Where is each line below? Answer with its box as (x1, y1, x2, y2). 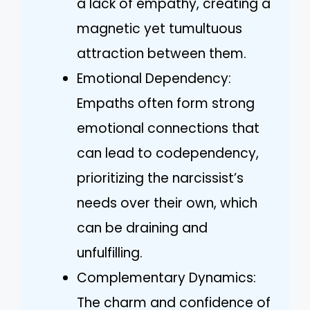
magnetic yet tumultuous (77, 19, 242, 38)
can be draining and (77, 218, 208, 237)
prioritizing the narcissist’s (77, 168, 244, 188)
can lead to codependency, (77, 143, 259, 163)
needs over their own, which (77, 193, 257, 212)
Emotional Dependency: (77, 69, 231, 88)
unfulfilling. (77, 243, 143, 262)
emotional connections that (77, 118, 259, 138)
